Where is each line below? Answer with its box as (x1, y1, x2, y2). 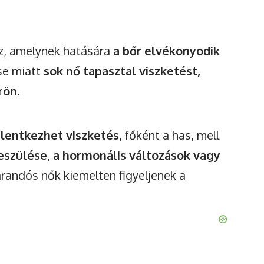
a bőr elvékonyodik (113, 43, 220, 59)
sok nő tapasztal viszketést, (44, 63, 201, 79)
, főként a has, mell (119, 127, 220, 143)
